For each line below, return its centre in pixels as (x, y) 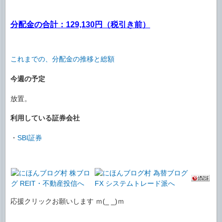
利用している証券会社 (45, 118)
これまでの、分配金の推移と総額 (62, 59)
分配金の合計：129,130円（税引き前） (80, 25)
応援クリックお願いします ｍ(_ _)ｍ (67, 201)
